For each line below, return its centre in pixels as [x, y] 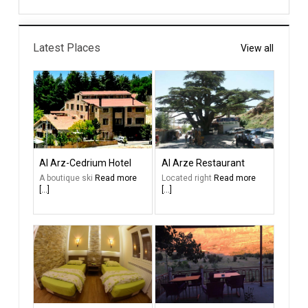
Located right [187, 178]
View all [257, 48]
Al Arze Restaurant [203, 163]
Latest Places [66, 48]
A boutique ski [67, 178]
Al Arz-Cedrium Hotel [86, 163]
